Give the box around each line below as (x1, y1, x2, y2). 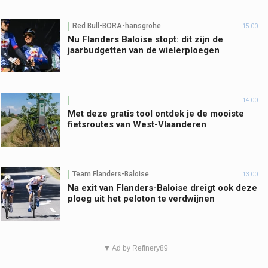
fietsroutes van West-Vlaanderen (68, 118, 206, 130)
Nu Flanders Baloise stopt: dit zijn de (68, 33, 223, 45)
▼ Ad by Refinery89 (103, 243, 168, 252)
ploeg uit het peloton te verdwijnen (68, 193, 215, 204)
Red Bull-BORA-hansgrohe (72, 22, 161, 31)
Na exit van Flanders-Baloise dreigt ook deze (68, 182, 257, 193)
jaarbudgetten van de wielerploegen (68, 44, 220, 56)
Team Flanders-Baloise (72, 170, 149, 179)
